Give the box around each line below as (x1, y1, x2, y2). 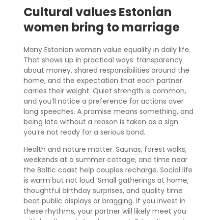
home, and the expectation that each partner (24, 76, 182, 85)
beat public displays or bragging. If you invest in (24, 196, 186, 206)
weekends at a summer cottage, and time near (24, 155, 188, 165)
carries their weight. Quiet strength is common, (24, 86, 186, 96)
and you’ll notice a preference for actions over (24, 96, 184, 106)
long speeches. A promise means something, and (24, 107, 193, 116)
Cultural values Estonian (24, 4, 172, 21)
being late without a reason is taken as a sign (24, 117, 178, 127)
